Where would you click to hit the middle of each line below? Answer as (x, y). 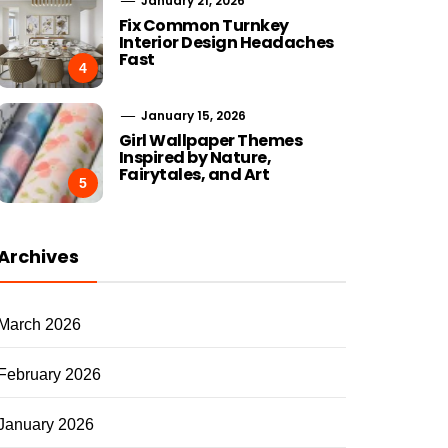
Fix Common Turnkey (203, 25)
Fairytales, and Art (194, 174)
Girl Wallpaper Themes (210, 140)
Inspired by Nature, (195, 157)
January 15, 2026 (191, 115)
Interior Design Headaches (226, 42)
